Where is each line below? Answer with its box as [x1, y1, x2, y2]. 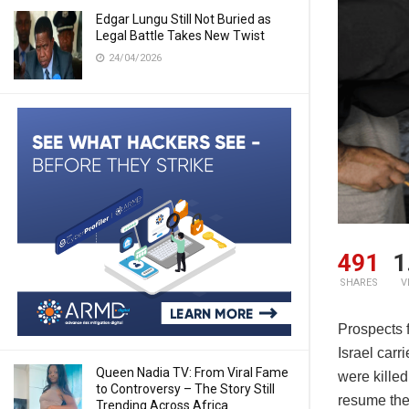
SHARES [339, 277, 378, 289]
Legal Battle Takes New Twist [96, 28, 265, 43]
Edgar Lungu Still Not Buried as [96, 12, 271, 26]
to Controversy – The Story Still [96, 382, 275, 396]
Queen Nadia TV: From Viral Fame [96, 365, 288, 380]
